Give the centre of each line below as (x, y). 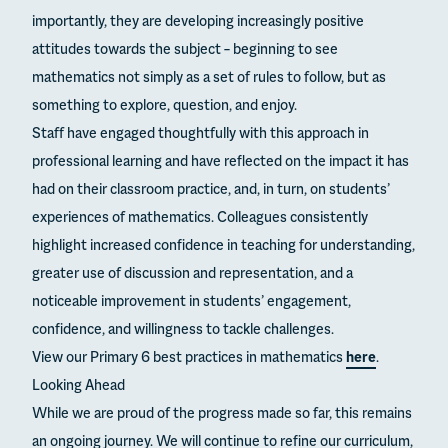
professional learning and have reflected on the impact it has (220, 162)
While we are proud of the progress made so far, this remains (222, 414)
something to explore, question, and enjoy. (164, 106)
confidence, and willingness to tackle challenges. (183, 330)
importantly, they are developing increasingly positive (198, 22)
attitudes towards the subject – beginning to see (185, 50)
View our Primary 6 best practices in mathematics (189, 358)
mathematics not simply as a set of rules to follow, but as (209, 78)
